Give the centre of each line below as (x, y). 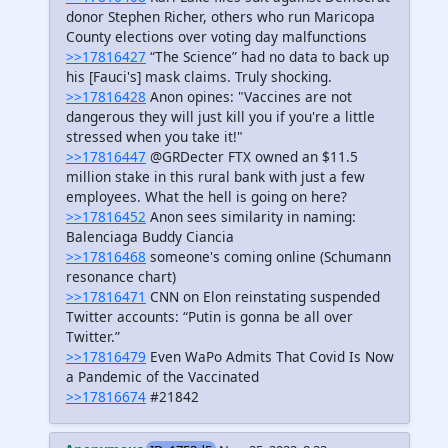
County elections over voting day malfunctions (216, 36)
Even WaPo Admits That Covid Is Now (270, 356)
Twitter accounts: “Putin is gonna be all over (209, 316)
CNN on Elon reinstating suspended (263, 296)
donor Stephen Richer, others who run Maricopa (220, 16)
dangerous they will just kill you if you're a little (220, 116)
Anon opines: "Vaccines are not (249, 96)
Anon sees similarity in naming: (251, 216)
